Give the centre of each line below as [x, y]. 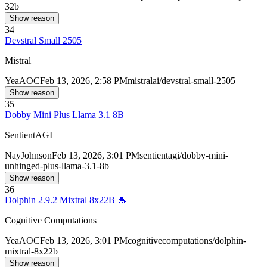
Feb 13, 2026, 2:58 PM [84, 81]
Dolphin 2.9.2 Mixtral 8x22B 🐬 [66, 200]
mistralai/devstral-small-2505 [181, 81]
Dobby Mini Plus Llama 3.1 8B [64, 115]
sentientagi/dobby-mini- [184, 156]
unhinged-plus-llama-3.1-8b [57, 166]
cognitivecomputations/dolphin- [187, 241]
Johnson [36, 156]
